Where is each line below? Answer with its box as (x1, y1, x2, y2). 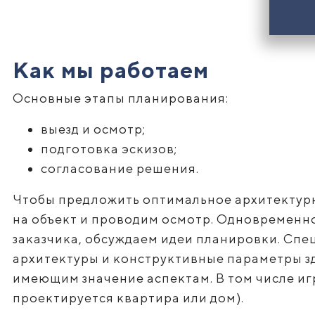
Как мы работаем (12, 56, 209, 83)
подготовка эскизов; (40, 141, 177, 156)
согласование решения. (40, 161, 199, 176)
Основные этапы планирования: (12, 91, 229, 105)
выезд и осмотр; (40, 122, 146, 136)
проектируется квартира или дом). (12, 290, 244, 305)
